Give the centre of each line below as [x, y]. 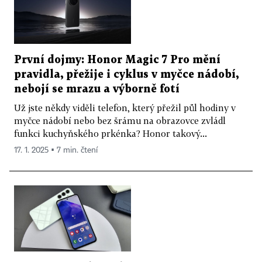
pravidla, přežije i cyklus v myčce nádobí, [126, 74]
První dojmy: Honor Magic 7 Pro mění [117, 60]
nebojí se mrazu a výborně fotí [97, 89]
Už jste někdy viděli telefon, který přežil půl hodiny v [125, 107]
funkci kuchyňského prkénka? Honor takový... [111, 133]
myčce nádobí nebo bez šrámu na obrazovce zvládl [120, 120]
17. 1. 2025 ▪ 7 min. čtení [56, 150]
